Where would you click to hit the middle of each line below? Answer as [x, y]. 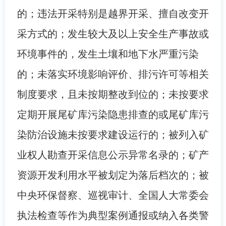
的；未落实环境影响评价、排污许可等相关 [113, 74]
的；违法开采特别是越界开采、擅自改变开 [113, 13]
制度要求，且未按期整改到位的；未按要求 [113, 94]
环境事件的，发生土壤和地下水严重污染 [108, 54]
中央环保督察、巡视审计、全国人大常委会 [113, 195]
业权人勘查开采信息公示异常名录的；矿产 [113, 155]
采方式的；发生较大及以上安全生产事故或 [113, 34]
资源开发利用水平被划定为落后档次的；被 [113, 175]
